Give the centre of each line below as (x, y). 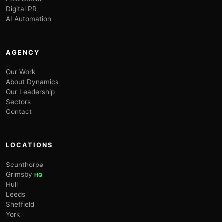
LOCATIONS (29, 145)
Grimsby (20, 174)
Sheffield (20, 204)
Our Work (21, 72)
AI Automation (28, 19)
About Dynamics (32, 82)
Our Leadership (30, 91)
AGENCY (23, 52)
